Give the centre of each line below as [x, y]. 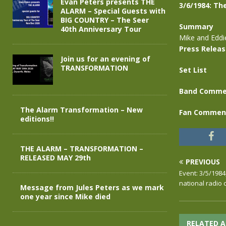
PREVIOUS [203, 162]
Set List [193, 70]
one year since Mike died [65, 197]
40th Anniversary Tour [101, 29]
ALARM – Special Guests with [113, 11]
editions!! [37, 119]
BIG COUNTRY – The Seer [105, 20]
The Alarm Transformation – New [81, 110]
